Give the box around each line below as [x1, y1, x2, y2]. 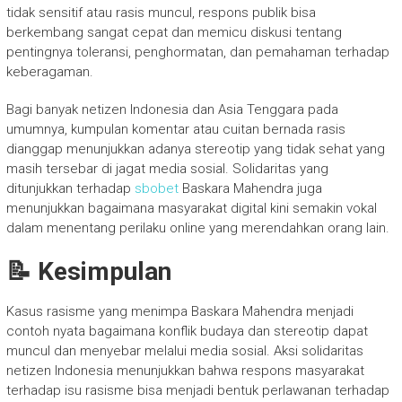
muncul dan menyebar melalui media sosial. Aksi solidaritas [5, 343, 363, 359]
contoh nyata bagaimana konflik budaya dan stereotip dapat [5, 323, 368, 339]
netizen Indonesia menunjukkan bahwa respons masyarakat [5, 363, 364, 379]
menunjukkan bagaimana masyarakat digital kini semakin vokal [5, 200, 377, 216]
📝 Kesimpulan [5, 257, 171, 286]
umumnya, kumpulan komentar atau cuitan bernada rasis [5, 121, 345, 137]
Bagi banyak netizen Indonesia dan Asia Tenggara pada [5, 101, 338, 118]
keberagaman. [5, 64, 93, 80]
